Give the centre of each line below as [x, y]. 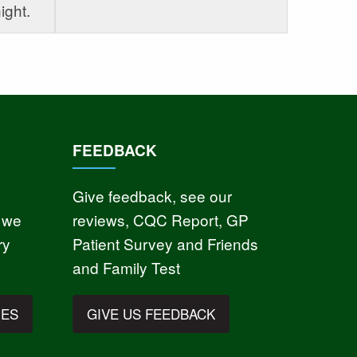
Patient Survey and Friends [165, 243]
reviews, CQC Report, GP [160, 219]
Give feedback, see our [152, 195]
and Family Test [126, 267]
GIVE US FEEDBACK [151, 314]
